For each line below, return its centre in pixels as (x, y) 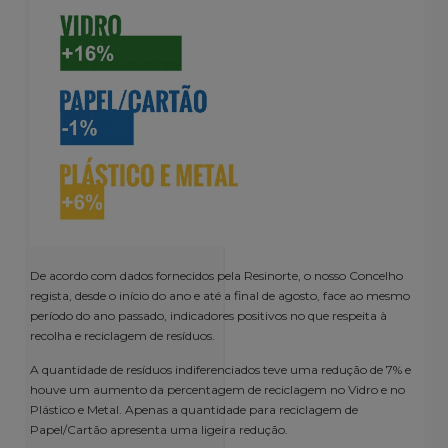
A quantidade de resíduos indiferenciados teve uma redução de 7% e (220, 370)
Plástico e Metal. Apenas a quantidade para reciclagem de (194, 410)
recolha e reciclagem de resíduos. (122, 335)
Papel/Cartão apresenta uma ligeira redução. (159, 430)
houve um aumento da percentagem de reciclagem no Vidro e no (217, 390)
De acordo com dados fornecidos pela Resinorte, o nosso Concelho (216, 275)
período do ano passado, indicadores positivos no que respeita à (208, 315)
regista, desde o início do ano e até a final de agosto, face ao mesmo (220, 295)
